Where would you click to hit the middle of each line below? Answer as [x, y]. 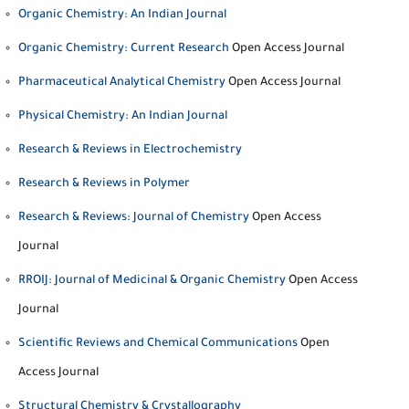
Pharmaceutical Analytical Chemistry [122, 83]
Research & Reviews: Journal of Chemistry [134, 218]
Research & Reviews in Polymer [104, 184]
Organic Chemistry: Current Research [124, 49]
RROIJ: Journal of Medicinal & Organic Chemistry [152, 281]
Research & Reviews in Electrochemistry [130, 151]
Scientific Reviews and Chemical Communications [158, 344]
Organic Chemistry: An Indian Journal [122, 16]
